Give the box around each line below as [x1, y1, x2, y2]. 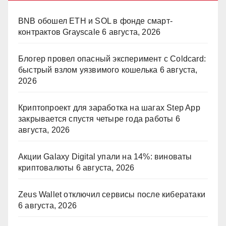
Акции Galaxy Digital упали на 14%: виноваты [18, 152, 192, 161]
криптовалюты [18, 163, 74, 173]
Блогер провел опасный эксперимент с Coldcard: [18, 54, 206, 64]
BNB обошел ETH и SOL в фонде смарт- [18, 17, 173, 26]
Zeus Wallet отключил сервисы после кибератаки [18, 190, 205, 199]
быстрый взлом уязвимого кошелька [18, 66, 158, 75]
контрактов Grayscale [18, 28, 100, 37]
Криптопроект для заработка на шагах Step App [18, 103, 200, 112]
